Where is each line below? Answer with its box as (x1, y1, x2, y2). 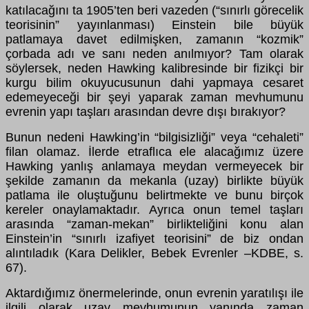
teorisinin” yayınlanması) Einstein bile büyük (6, 17, 303, 32)
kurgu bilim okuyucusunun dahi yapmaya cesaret (6, 75, 303, 90)
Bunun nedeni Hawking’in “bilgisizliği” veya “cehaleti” (6, 130, 303, 144)
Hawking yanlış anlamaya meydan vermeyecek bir (6, 159, 303, 173)
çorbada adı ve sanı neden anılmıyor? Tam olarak (6, 46, 303, 61)
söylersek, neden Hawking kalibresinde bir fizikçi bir (6, 61, 303, 75)
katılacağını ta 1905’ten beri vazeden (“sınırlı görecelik (6, 3, 303, 17)
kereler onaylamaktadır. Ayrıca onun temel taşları (6, 202, 303, 217)
